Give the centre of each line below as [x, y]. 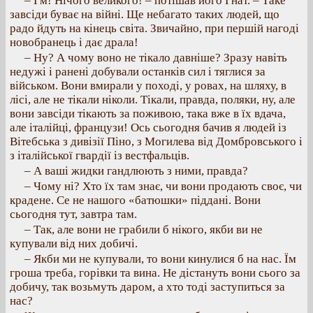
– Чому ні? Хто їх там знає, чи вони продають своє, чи [163, 186]
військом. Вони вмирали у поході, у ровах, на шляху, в [148, 86]
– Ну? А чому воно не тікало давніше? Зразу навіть [156, 58]
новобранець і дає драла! [74, 42]
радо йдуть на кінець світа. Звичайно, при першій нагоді [154, 28]
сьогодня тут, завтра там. [73, 214]
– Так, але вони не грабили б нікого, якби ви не [144, 230]
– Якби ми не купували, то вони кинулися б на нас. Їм [160, 259]
